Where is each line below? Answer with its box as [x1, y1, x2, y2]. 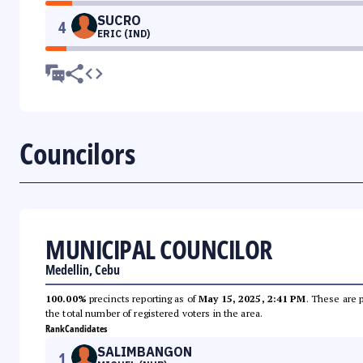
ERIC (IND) [97, 28, 150, 41]
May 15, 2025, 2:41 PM [199, 293, 306, 305]
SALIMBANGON [97, 344, 192, 361]
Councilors [19, 134, 135, 174]
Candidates [65, 322, 107, 336]
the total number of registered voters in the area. [45, 307, 263, 320]
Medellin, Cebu [45, 261, 120, 280]
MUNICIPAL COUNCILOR [45, 232, 272, 267]
